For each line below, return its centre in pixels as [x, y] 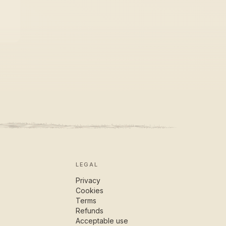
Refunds [90, 211]
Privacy [88, 180]
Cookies [90, 190]
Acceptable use [102, 221]
